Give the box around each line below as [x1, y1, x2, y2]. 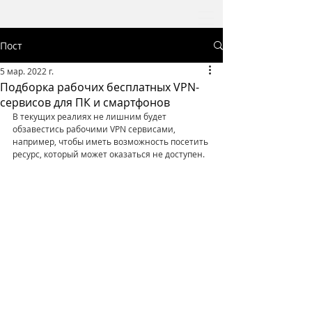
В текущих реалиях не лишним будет [13, 111, 169, 122]
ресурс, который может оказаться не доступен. [13, 148, 205, 159]
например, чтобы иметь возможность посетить [13, 136, 210, 147]
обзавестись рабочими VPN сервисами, [13, 123, 178, 134]
